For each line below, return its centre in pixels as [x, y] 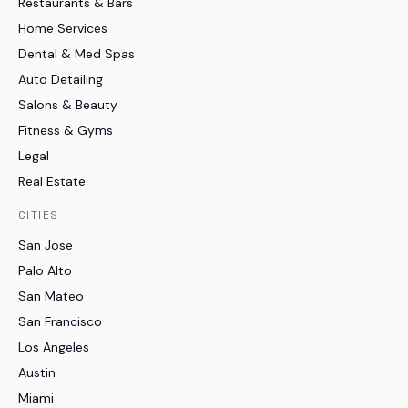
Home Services [63, 28]
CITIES [39, 214]
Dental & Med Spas [76, 53]
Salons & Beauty [68, 104]
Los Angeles [54, 347]
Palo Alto [45, 270]
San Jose [46, 245]
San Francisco [60, 321]
